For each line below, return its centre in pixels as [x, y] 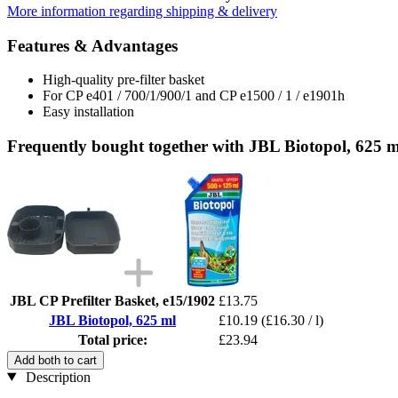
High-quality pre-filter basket [123, 80]
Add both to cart [56, 360]
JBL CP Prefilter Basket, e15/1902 [112, 300]
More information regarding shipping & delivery [142, 11]
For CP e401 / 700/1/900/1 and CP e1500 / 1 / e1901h [194, 96]
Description [56, 377]
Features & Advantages [92, 45]
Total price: [112, 339]
